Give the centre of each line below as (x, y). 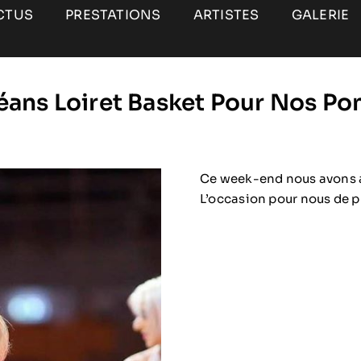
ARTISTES (226, 15)
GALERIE (320, 15)
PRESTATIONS (113, 15)
